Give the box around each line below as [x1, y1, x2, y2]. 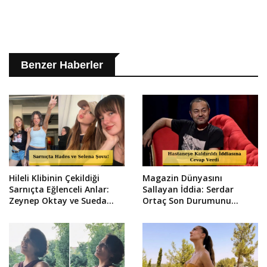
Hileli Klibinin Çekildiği [9, 172, 100, 184]
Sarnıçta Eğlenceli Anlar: [9, 184, 109, 195]
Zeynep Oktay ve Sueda [9, 195, 107, 207]
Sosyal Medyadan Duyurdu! [142, 206, 256, 218]
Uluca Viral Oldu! [9, 206, 78, 218]
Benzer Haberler [21, 59, 103, 72]
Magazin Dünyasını [142, 172, 222, 184]
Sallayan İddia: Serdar [142, 184, 234, 195]
